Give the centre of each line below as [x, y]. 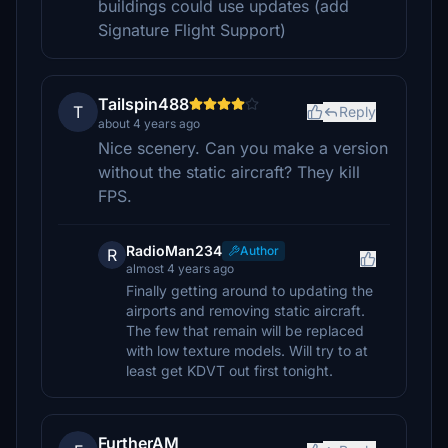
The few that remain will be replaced [245, 330]
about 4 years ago [149, 123]
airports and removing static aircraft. [245, 310]
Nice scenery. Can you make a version [243, 148]
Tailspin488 [143, 104]
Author [259, 250]
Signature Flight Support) [192, 30]
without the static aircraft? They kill [229, 172]
